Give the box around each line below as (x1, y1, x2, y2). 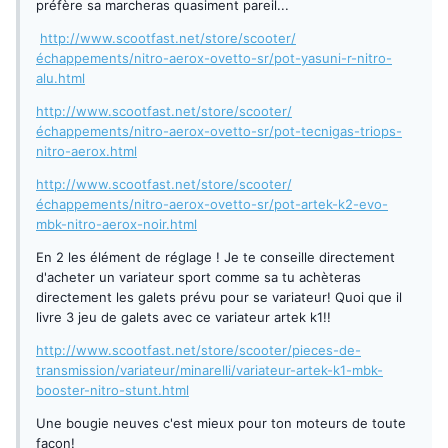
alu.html (36, 70, 85, 87)
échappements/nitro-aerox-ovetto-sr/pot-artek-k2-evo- (36, 196, 388, 213)
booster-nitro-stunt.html (36, 382, 189, 399)
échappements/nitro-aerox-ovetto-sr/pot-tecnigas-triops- (36, 123, 402, 140)
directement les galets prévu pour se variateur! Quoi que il (36, 289, 402, 306)
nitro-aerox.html (36, 143, 137, 160)
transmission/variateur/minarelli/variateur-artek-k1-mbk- (36, 362, 383, 379)
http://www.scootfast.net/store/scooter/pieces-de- (36, 342, 361, 359)
